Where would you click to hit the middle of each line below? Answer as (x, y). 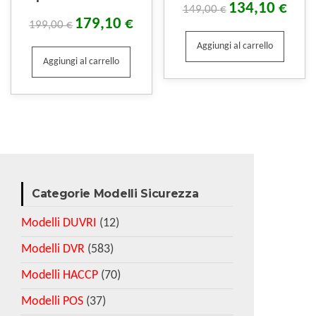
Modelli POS (52, 301)
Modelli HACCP (60, 275)
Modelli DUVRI (59, 223)
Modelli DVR (53, 249)
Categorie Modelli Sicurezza (115, 193)
